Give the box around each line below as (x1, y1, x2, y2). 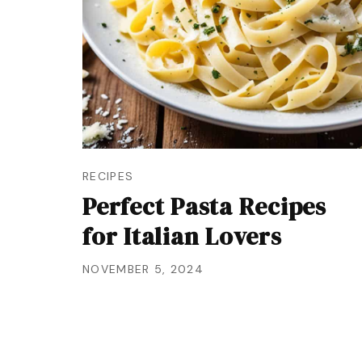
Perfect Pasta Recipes (82, 190, 326, 223)
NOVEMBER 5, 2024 (82, 262, 204, 276)
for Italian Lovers (82, 220, 282, 253)
